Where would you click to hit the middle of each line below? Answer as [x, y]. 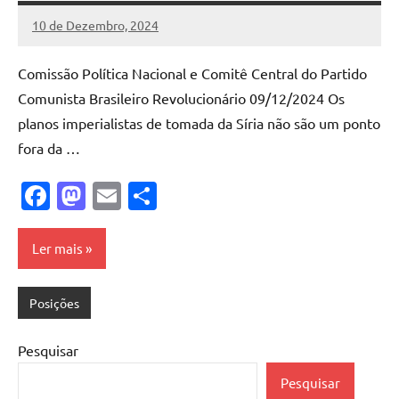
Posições [54, 303]
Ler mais [57, 248]
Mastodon [151, 196]
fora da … [49, 147]
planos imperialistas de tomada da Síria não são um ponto [199, 122]
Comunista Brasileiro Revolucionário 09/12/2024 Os [181, 98]
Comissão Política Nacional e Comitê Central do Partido [192, 73]
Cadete [53, 57]
